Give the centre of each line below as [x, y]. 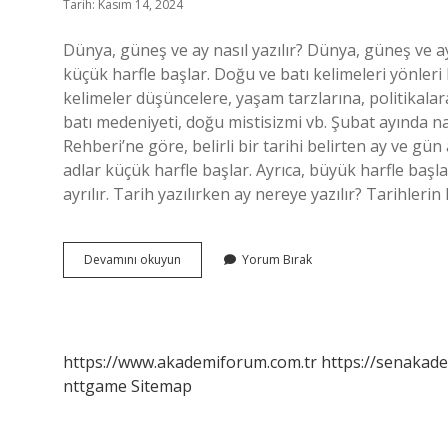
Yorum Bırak [277, 259]
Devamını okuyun [132, 259]
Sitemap [161, 386]
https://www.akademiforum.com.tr [190, 362]
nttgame [95, 386]
